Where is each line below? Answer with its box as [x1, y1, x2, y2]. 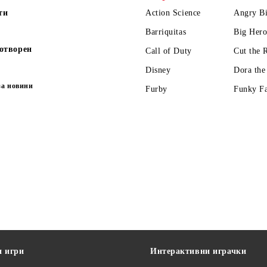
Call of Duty [145, 46, 192, 55]
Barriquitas [145, 27, 187, 36]
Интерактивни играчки [150, 247, 247, 256]
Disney [145, 66, 171, 74]
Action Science [145, 8, 201, 17]
